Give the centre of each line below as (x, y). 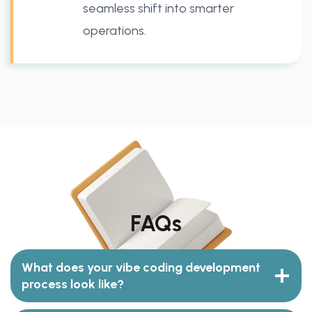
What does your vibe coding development (141, 267)
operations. (115, 30)
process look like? (73, 284)
